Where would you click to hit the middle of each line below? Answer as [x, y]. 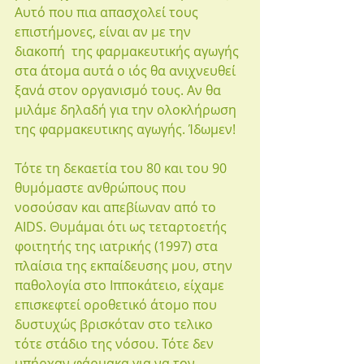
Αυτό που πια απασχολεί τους [108, 12]
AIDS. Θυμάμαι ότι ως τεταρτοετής [122, 227]
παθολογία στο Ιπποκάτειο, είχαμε [121, 285]
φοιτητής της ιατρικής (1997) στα [118, 246]
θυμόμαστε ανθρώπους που [102, 188]
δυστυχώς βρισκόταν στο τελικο [115, 324]
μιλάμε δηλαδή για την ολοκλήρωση [127, 110]
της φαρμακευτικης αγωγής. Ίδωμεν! [125, 129]
